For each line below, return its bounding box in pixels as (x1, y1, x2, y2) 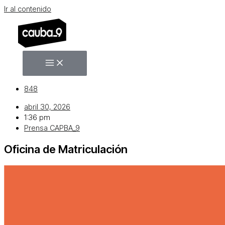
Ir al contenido (4, 5, 51, 14)
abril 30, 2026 (24, 102, 70, 111)
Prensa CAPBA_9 (24, 123, 80, 133)
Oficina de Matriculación (4, 142, 130, 156)
